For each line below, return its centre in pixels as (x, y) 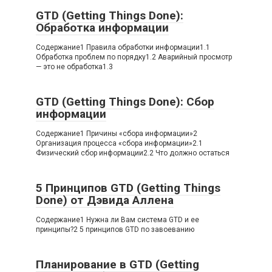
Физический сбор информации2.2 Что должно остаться (133, 153)
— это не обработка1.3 (74, 67)
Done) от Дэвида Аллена (105, 200)
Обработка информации (102, 28)
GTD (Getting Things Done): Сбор (125, 102)
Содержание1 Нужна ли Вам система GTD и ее (117, 220)
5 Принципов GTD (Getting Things (128, 188)
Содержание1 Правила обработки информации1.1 (123, 47)
